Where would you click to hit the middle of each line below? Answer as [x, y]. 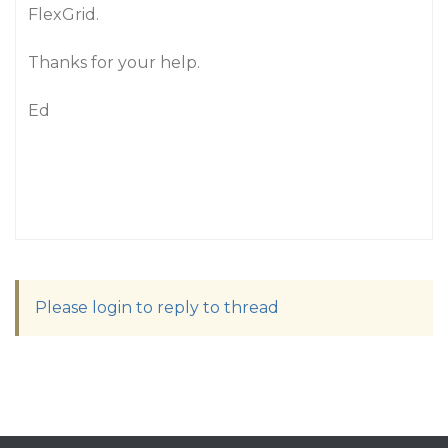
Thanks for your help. [114, 62]
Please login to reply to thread [157, 307]
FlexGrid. [63, 14]
